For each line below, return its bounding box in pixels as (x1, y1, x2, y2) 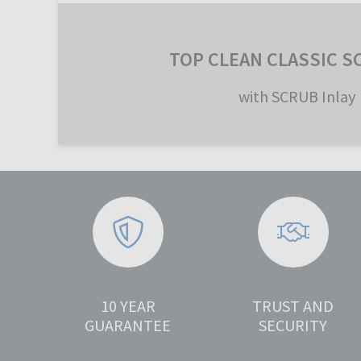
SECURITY (259, 315, 328, 336)
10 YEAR (100, 296, 156, 317)
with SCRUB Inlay (238, 86, 355, 107)
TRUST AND (252, 296, 334, 317)
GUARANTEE (85, 315, 172, 336)
